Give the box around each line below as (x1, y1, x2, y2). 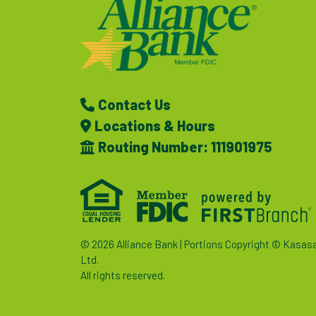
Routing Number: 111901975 (98, 138, 272, 155)
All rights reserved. (80, 268, 165, 281)
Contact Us (98, 95, 171, 113)
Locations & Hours (95, 116, 215, 134)
